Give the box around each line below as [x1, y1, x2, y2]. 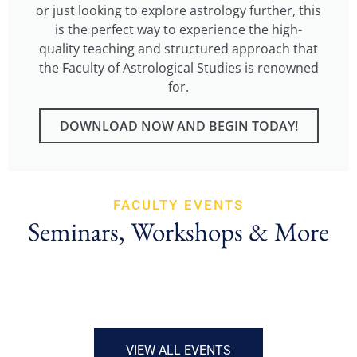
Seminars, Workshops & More [28, 214, 329, 249]
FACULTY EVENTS [112, 196, 245, 213]
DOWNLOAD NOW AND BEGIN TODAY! [59, 116, 298, 135]
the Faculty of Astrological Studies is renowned [38, 58, 319, 76]
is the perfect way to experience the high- [55, 20, 302, 38]
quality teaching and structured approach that [39, 39, 318, 57]
